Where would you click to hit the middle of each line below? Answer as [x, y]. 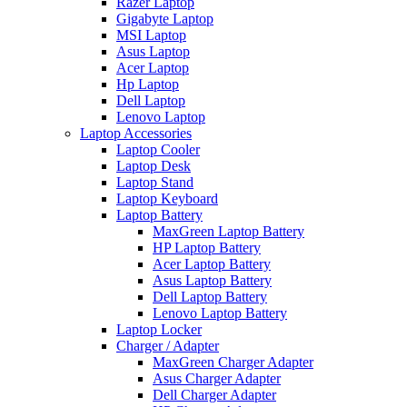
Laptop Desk [154, 166]
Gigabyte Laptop [165, 19]
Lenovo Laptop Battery [220, 313]
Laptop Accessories [136, 133]
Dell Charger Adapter [214, 395]
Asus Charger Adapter [217, 378]
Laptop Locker [159, 329]
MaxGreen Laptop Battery [228, 231]
